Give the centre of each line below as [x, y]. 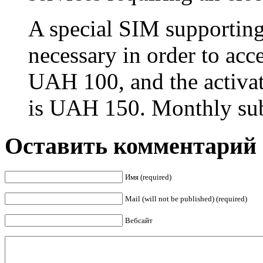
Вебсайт [139, 220]
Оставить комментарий [131, 146]
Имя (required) [148, 177]
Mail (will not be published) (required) [186, 198]
